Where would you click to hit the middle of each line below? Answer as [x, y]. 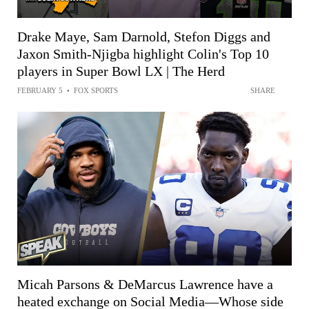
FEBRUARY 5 [40, 90]
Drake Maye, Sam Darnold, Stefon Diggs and [144, 36]
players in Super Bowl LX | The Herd [121, 71]
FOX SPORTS [96, 90]
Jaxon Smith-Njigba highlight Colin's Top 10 [143, 53]
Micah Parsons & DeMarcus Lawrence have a [145, 284]
